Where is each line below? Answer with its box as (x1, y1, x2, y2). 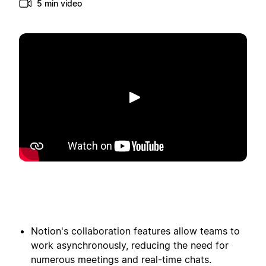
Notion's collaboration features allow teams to (31, 225, 240, 237)
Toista (132, 97, 187, 121)
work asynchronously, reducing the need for (31, 239, 229, 251)
